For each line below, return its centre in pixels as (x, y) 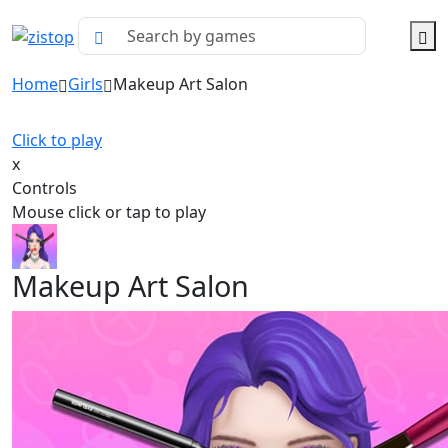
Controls (44, 188)
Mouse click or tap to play (109, 212)
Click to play (57, 140)
